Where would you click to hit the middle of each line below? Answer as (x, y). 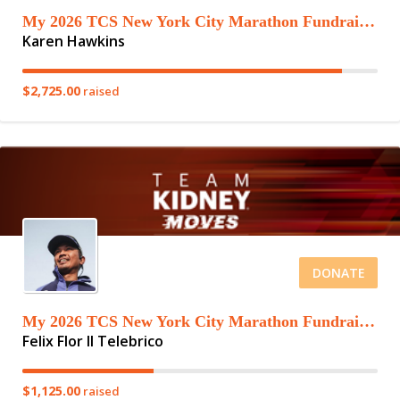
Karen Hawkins (74, 41)
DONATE (338, 273)
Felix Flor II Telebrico (93, 341)
